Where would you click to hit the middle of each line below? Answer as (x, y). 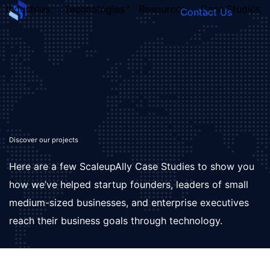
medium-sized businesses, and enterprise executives (129, 202)
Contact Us (206, 12)
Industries (28, 9)
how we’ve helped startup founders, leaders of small (129, 184)
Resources (162, 9)
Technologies (94, 9)
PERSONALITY (193, 102)
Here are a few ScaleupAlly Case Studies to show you (132, 166)
